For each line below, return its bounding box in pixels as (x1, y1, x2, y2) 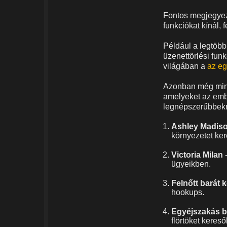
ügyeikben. (171, 160, 211, 169)
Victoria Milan (171, 150, 223, 160)
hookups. (171, 188, 204, 197)
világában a (163, 62, 207, 71)
